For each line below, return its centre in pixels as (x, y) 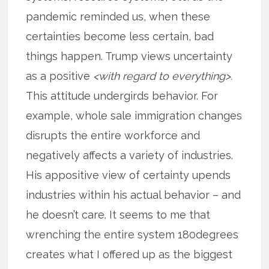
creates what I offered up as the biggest (129, 255)
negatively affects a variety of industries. (130, 156)
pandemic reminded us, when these (118, 17)
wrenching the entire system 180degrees (132, 235)
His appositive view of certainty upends (128, 175)
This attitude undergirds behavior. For (122, 96)
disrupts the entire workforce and (113, 136)
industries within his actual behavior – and (134, 195)
